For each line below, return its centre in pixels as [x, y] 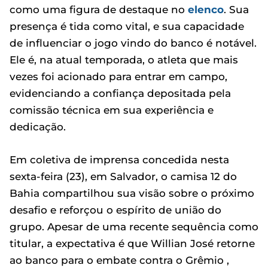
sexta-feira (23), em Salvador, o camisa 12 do [123, 176]
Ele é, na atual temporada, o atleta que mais [124, 60]
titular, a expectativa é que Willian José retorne [132, 243]
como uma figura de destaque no [99, 9]
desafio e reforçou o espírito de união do [115, 210]
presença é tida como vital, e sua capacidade [127, 26]
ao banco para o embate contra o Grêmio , [119, 260]
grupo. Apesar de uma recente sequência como [134, 226]
